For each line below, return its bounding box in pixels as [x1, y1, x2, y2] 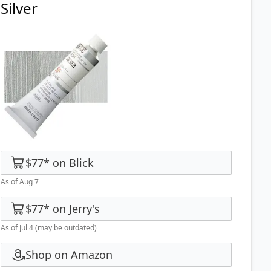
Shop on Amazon [25, 247, 113, 262]
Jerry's [69, 201, 100, 216]
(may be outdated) [33, 223, 97, 233]
